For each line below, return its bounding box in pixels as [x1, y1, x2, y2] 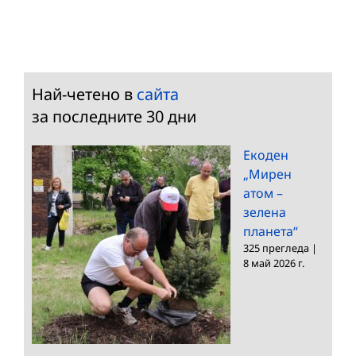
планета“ [243, 222, 298, 240]
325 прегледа [243, 240, 309, 255]
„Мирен [243, 164, 292, 183]
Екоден [243, 145, 288, 164]
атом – [243, 184, 283, 202]
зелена [243, 203, 286, 221]
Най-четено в [32, 83, 137, 105]
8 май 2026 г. [243, 255, 304, 270]
